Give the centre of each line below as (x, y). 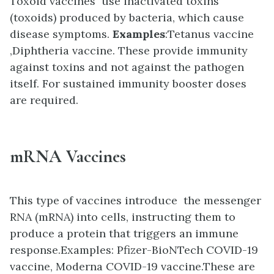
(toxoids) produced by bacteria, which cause (127, 18)
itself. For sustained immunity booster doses (128, 84)
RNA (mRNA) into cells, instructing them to (123, 217)
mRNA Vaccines (68, 157)
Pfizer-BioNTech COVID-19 (187, 250)
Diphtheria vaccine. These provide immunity (130, 51)
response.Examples (61, 250)
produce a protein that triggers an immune (124, 234)
